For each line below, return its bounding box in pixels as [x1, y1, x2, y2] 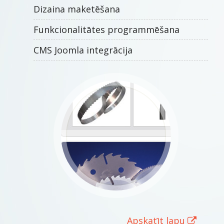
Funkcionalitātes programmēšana [33, 23, 179, 35]
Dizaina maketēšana [33, 3, 120, 15]
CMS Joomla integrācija [33, 44, 132, 56]
